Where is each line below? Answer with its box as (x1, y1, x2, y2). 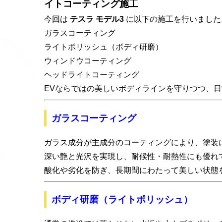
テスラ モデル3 (70, 15, 124, 24)
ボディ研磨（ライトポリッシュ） (52, 194, 193, 205)
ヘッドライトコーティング (44, 70, 140, 79)
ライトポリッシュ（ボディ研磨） (44, 43, 164, 52)
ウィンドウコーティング (44, 56, 132, 65)
